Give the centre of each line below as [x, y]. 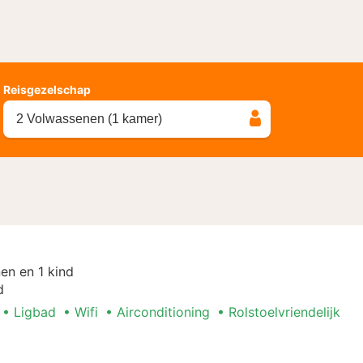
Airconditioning [163, 312]
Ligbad [35, 312]
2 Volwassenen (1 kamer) [89, 119]
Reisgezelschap [47, 90]
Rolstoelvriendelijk [284, 312]
